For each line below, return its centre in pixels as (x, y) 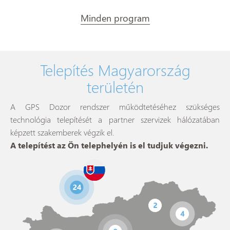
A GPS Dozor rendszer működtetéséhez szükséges (115, 107)
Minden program (115, 18)
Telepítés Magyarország (115, 70)
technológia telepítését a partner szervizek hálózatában (115, 119)
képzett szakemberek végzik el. (62, 132)
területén (115, 87)
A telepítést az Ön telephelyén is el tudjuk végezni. (109, 145)
